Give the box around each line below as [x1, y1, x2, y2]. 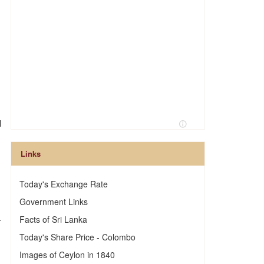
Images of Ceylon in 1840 [19, 249, 115, 260]
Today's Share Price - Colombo [19, 231, 136, 243]
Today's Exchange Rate [19, 178, 108, 190]
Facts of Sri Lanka [19, 213, 87, 225]
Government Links [19, 196, 88, 207]
